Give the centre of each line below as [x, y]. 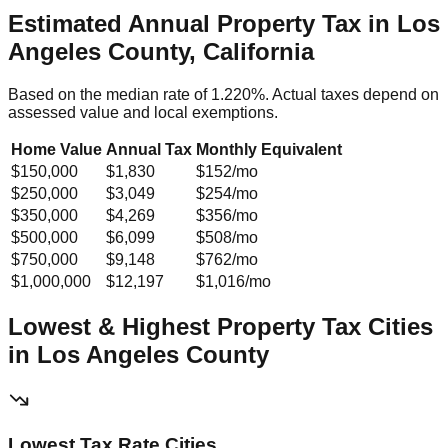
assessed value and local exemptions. [143, 112]
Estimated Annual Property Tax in [202, 23]
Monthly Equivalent [269, 149]
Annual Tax [149, 149]
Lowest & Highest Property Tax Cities [220, 327]
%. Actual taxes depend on [345, 94]
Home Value [56, 149]
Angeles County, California [161, 51]
